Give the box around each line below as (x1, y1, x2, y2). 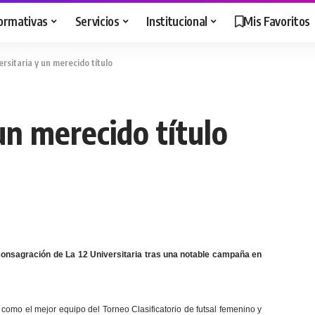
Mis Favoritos (243, 13, 310, 29)
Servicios (75, 13, 120, 29)
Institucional (146, 13, 207, 29)
